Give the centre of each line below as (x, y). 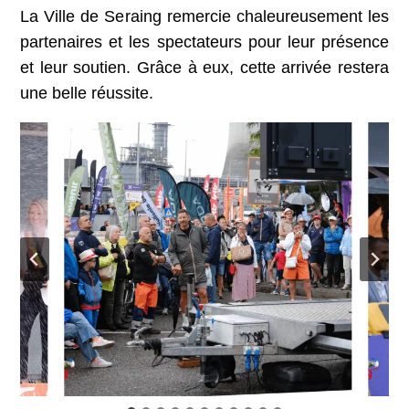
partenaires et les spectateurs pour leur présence (204, 42)
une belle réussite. (87, 94)
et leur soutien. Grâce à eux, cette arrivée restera (204, 68)
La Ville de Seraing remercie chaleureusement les (204, 17)
